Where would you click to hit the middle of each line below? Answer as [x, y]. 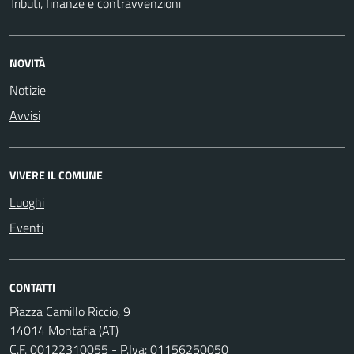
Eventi [26, 227]
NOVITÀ [27, 62]
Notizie [28, 90]
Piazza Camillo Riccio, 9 [70, 311]
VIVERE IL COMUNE [56, 175]
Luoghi [27, 202]
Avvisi [25, 115]
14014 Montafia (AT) [64, 330]
